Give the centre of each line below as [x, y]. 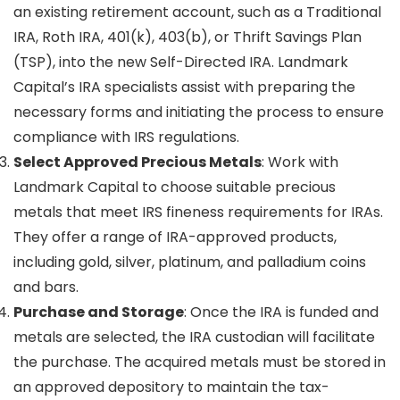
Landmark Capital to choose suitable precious [175, 187]
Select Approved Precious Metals [137, 162]
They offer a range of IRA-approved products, [175, 237]
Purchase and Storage [99, 312]
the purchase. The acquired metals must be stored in [200, 362]
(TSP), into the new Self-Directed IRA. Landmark [181, 62]
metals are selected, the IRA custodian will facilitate [194, 337]
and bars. [46, 287]
